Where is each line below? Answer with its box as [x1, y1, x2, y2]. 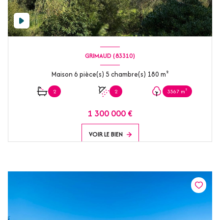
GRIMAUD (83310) [85, 51, 135, 61]
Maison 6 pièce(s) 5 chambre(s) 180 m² [160, 69, 169, 79]
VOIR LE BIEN [88, 129, 123, 139]
